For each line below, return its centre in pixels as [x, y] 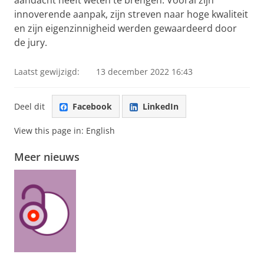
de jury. [31, 42]
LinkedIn [161, 106]
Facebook [92, 106]
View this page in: [50, 131]
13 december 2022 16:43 [144, 72]
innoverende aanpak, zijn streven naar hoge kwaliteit [131, 14]
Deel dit [29, 106]
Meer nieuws [47, 157]
